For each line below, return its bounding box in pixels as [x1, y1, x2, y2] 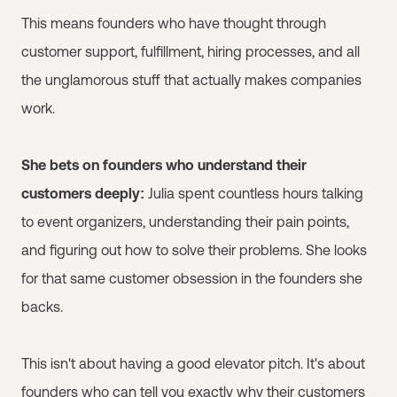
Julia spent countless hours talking [148, 185, 363, 201]
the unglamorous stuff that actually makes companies [21, 72, 362, 88]
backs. [21, 299, 63, 315]
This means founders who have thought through [21, 15, 326, 31]
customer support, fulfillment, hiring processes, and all [21, 43, 360, 59]
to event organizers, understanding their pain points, [21, 214, 349, 230]
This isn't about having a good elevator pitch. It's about [21, 355, 365, 371]
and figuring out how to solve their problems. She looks [21, 242, 367, 258]
